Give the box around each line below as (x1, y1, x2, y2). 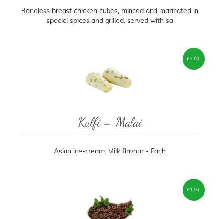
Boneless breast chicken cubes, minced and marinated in (21, 6, 198, 15)
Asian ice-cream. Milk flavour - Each (53, 147, 166, 156)
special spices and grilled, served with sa (46, 16, 173, 25)
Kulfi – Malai (77, 114, 142, 130)
